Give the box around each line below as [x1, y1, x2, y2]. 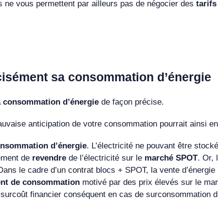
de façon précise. [98, 97, 164, 107]
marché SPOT [144, 153, 198, 163]
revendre [32, 153, 69, 163]
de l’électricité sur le [68, 153, 145, 163]
